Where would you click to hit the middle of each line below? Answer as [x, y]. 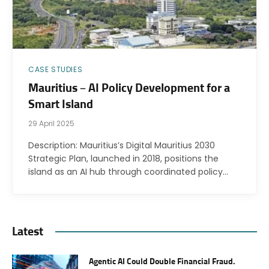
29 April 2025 [51, 123]
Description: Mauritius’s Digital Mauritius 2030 [122, 145]
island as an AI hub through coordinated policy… [128, 171]
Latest [28, 231]
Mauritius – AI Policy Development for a [129, 88]
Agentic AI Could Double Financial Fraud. [162, 261]
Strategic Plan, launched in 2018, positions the [123, 158]
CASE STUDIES [56, 69]
